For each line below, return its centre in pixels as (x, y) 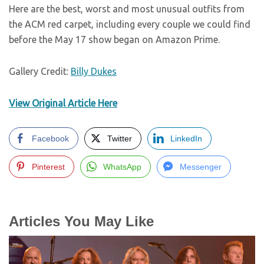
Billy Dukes (94, 71)
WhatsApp (122, 167)
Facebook (50, 138)
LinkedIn (186, 138)
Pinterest (48, 167)
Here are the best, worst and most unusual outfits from (127, 9)
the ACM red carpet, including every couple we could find (130, 24)
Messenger (201, 167)
